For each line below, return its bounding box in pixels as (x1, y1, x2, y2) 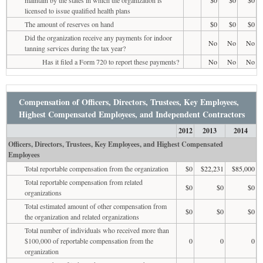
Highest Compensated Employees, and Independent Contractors (19, 107, 245, 120)
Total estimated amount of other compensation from (25, 201, 167, 211)
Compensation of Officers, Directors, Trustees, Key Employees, (19, 95, 239, 108)
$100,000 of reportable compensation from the (25, 235, 153, 245)
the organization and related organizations (25, 211, 139, 221)
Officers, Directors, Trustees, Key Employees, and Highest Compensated (8, 139, 224, 149)
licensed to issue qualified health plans (25, 5, 130, 15)
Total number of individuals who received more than (25, 225, 169, 235)
